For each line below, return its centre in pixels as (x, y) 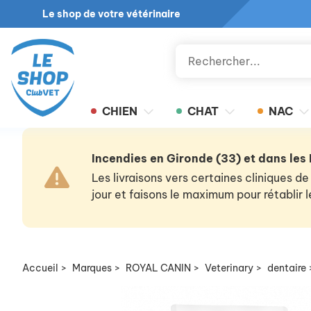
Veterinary (229, 268)
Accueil (40, 268)
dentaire (287, 268)
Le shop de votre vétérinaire (111, 14)
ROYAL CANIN (158, 268)
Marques (92, 268)
